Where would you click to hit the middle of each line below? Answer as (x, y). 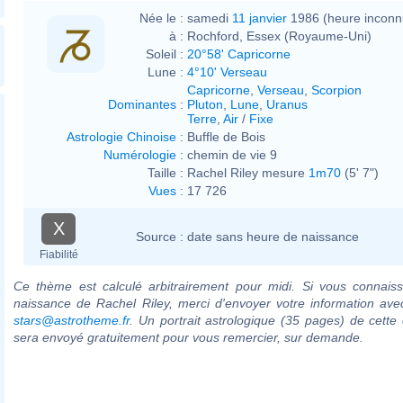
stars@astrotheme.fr (72, 320)
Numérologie (140, 154)
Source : (160, 236)
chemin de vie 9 (232, 154)
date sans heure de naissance (273, 236)
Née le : (161, 18)
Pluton (205, 104)
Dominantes (142, 104)
